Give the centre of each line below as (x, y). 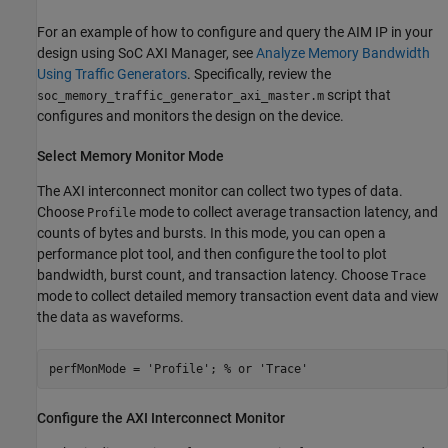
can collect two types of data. (310, 191)
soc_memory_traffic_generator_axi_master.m (180, 96)
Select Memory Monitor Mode (130, 156)
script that (357, 95)
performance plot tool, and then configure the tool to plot (212, 254)
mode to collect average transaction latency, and (287, 212)
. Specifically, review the (259, 74)
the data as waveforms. (110, 317)
